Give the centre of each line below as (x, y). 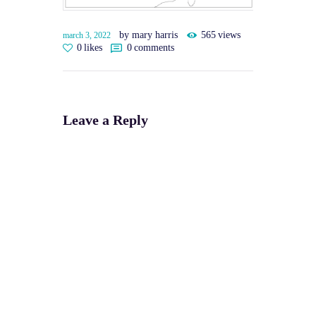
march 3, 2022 (87, 35)
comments (154, 47)
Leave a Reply (105, 120)
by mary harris (150, 35)
